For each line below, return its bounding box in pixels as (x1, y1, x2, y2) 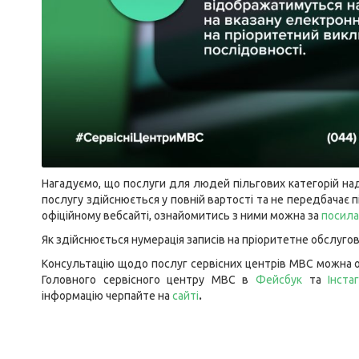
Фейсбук (256, 273, 303, 286)
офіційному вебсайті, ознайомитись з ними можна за (42, 209, 321, 222)
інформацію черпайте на (42, 289, 170, 302)
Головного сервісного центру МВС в (42, 273, 249, 286)
